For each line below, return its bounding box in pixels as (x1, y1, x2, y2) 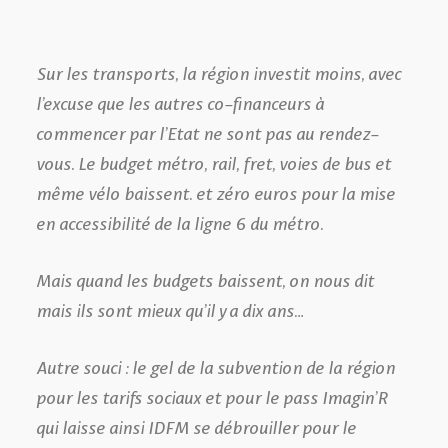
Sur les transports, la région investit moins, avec (36, 57, 401, 86)
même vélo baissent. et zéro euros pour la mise (36, 177, 395, 206)
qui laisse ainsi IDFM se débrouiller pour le (36, 411, 356, 440)
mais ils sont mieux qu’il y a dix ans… (36, 294, 314, 323)
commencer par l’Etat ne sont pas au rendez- (36, 117, 378, 146)
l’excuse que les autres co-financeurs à (36, 87, 324, 116)
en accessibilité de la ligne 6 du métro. (36, 207, 323, 236)
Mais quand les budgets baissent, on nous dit (36, 264, 374, 293)
